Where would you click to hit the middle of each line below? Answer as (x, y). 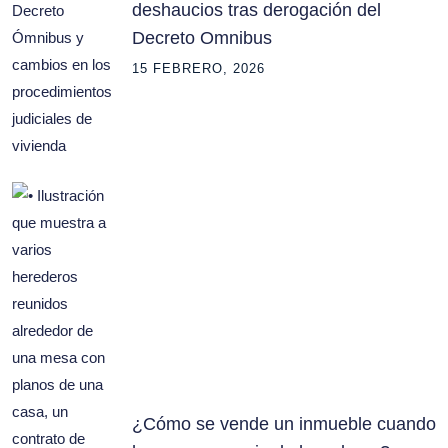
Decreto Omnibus (202, 38)
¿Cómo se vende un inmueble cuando (284, 424)
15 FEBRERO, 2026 (198, 68)
